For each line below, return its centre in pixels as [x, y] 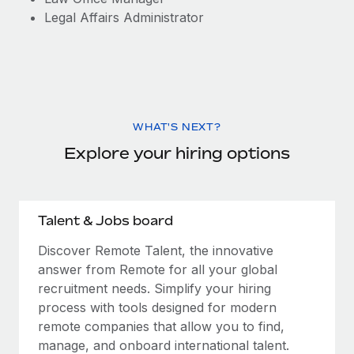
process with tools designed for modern [157, 307]
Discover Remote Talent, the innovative [156, 250]
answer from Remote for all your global [158, 269]
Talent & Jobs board [105, 220]
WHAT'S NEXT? [177, 127]
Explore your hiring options [177, 153]
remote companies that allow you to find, [161, 326]
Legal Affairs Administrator [124, 17]
